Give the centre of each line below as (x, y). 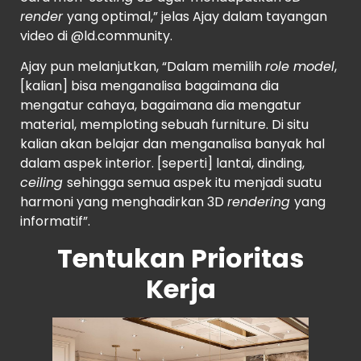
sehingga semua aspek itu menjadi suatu (194, 183)
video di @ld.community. (96, 36)
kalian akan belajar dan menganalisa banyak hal (172, 144)
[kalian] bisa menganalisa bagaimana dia (149, 86)
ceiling (44, 183)
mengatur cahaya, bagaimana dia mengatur (161, 106)
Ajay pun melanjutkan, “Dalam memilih (143, 67)
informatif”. (55, 222)
